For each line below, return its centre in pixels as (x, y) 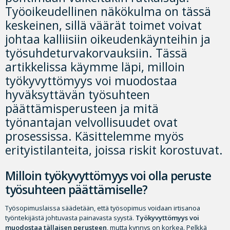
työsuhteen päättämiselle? (76, 190)
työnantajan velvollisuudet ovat (91, 122)
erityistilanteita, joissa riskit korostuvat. (114, 150)
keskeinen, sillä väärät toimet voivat (103, 25)
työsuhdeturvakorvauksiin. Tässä (96, 53)
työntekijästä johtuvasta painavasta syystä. (70, 218)
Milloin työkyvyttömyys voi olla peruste (108, 176)
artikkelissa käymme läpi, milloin (95, 67)
